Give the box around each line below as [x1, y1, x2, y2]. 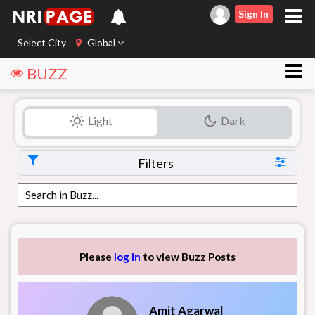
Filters [138, 155, 174, 171]
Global [85, 37, 117, 49]
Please [79, 250, 114, 263]
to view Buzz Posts [141, 250, 236, 263]
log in [114, 250, 141, 263]
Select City [18, 37, 66, 49]
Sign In [238, 8, 269, 20]
